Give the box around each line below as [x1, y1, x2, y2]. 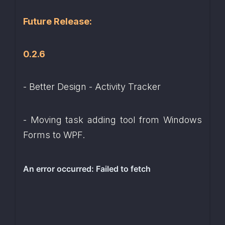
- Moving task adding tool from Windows [23, 114, 202, 125]
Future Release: [23, 16, 92, 27]
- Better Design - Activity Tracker [23, 81, 161, 92]
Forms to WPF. [23, 129, 85, 140]
